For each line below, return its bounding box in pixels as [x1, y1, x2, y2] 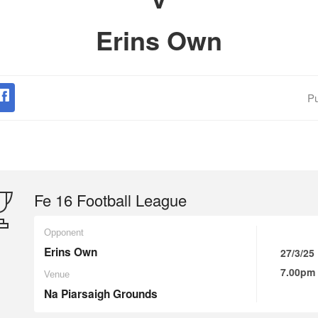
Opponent [44, 227, 84, 238]
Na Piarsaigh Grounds [44, 286, 158, 302]
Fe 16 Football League [34, 189, 187, 211]
